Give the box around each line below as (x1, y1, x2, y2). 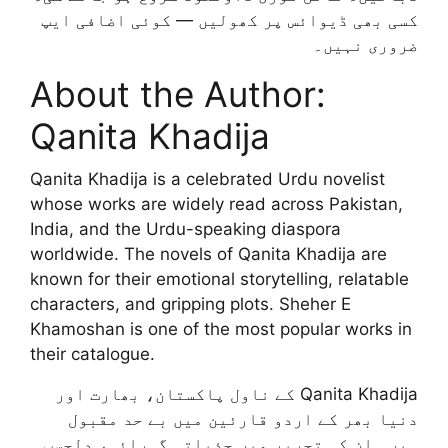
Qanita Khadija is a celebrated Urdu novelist (30, 169, 385, 190)
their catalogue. (30, 344, 155, 365)
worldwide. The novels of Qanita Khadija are (30, 244, 387, 265)
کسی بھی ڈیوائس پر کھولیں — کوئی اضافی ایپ (41, 9, 418, 30)
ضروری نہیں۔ (313, 34, 418, 55)
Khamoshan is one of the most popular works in (30, 319, 412, 340)
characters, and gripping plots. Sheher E (30, 294, 351, 315)
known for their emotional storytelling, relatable (30, 269, 409, 290)
